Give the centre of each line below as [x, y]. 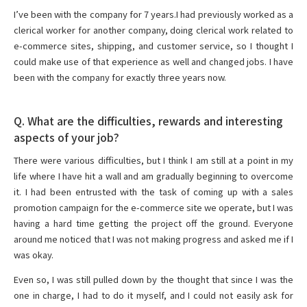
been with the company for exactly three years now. [120, 77]
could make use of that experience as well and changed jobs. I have [153, 62]
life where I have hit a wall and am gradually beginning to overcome [153, 176]
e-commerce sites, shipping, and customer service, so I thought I [153, 46]
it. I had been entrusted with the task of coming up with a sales [153, 192]
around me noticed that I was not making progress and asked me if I [153, 239]
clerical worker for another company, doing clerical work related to [153, 30]
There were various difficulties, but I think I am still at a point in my [153, 160]
